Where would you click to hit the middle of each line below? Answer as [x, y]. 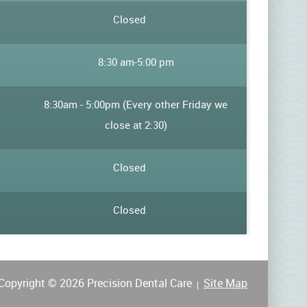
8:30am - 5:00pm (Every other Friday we [136, 104]
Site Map [225, 283]
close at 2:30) [136, 125]
